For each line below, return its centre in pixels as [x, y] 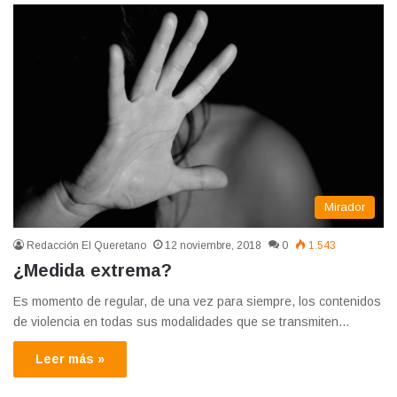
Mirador [345, 207]
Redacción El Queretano [86, 246]
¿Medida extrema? [93, 271]
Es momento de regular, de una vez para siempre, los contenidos [197, 302]
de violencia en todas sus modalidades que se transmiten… [182, 322]
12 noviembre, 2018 [213, 246]
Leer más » [70, 359]
